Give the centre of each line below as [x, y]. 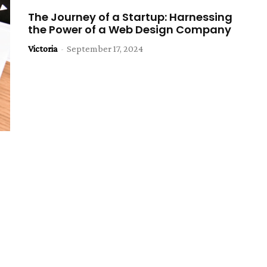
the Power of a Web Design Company [130, 30]
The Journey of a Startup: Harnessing [131, 17]
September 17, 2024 [105, 49]
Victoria [43, 49]
